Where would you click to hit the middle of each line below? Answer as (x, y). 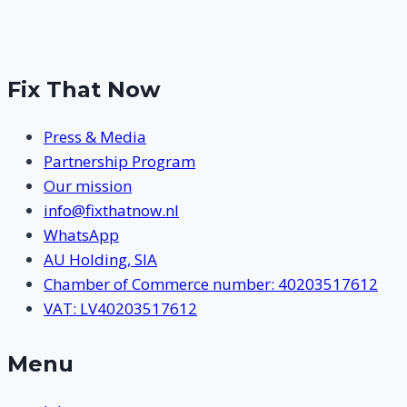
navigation (68, 19)
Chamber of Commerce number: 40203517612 (211, 284)
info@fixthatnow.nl (111, 211)
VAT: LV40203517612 (120, 309)
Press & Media (95, 137)
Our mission (88, 186)
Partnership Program (119, 162)
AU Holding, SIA (100, 260)
